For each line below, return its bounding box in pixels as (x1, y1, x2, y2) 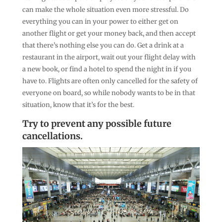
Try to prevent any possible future (22, 118, 171, 130)
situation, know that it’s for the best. (22, 101, 134, 110)
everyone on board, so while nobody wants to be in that (22, 89, 195, 98)
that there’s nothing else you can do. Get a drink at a (22, 41, 184, 50)
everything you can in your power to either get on (22, 17, 178, 26)
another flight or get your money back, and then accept (22, 29, 196, 38)
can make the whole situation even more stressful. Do (22, 5, 189, 14)
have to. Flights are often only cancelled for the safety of (22, 77, 198, 86)
